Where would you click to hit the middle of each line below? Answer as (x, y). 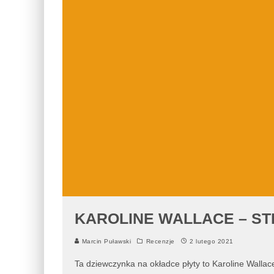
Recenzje (160, 241)
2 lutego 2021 (212, 241)
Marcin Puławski (105, 241)
